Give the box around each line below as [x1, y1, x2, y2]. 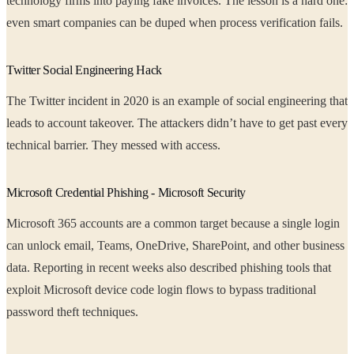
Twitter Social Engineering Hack [6, 63, 163, 77]
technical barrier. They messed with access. [54, 138, 220, 153]
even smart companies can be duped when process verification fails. [140, 16, 343, 30]
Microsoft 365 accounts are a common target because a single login [6, 217, 340, 231]
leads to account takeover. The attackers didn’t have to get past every [6, 116, 47, 130]
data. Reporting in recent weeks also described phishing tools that [6, 261, 99, 275]
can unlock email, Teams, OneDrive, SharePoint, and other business [6, 239, 64, 253]
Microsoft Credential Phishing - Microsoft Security [6, 186, 246, 200]
